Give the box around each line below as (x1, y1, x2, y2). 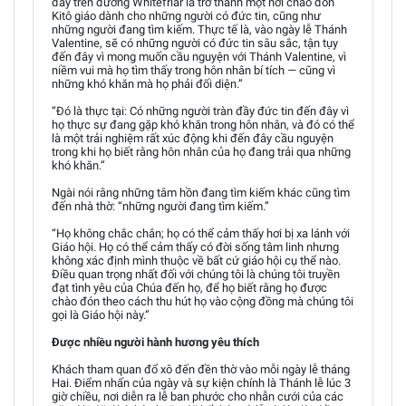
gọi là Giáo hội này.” (52, 308, 150, 322)
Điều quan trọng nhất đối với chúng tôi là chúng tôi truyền (52, 267, 340, 281)
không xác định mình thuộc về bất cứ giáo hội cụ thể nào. (52, 254, 341, 267)
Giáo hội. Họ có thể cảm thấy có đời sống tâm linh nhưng (52, 240, 339, 254)
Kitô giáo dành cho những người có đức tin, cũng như (52, 9, 321, 23)
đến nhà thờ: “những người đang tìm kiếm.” (52, 199, 269, 213)
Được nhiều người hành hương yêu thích (52, 335, 259, 349)
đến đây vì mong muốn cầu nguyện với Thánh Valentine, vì (52, 50, 346, 63)
